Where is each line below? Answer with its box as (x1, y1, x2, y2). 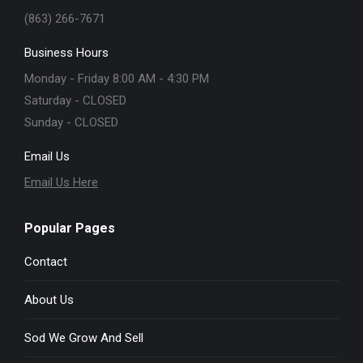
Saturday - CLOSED (24, 93, 126, 108)
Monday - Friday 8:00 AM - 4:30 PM (24, 71, 209, 86)
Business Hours (24, 45, 109, 60)
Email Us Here (24, 175, 98, 190)
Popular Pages (24, 220, 115, 236)
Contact (24, 254, 67, 269)
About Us (24, 293, 74, 307)
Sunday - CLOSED (24, 115, 118, 130)
